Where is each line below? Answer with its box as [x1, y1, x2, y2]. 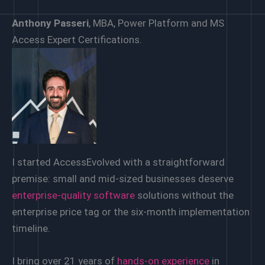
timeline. [12, 222, 50, 234]
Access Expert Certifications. [12, 34, 142, 46]
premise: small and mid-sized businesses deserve [12, 172, 234, 185]
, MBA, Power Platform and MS [89, 17, 224, 29]
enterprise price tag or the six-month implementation [12, 205, 250, 218]
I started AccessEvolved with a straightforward [12, 156, 225, 168]
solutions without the [135, 189, 234, 201]
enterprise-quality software [12, 189, 135, 201]
